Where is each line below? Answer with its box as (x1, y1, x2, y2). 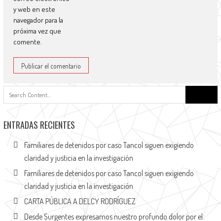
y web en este (13, 4, 55, 14)
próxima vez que (13, 26, 61, 36)
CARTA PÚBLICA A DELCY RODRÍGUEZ (24, 196, 136, 206)
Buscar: (185, 85, 207, 95)
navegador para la (13, 15, 63, 25)
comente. (13, 37, 42, 46)
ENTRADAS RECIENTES (3, 118, 75, 131)
